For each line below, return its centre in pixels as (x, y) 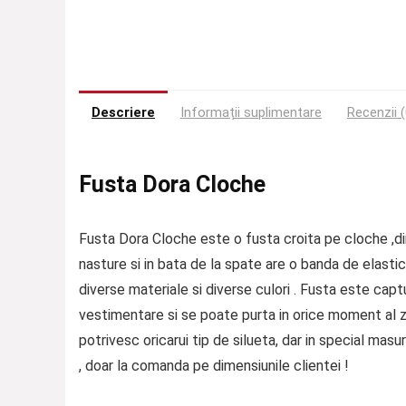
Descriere (123, 112)
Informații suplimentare (251, 112)
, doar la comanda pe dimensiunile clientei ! (214, 365)
